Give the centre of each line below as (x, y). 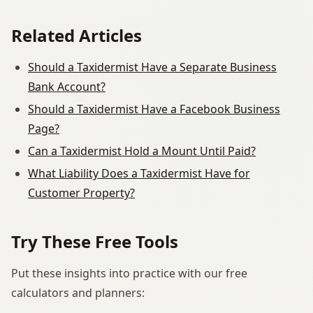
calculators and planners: (78, 292)
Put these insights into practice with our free (129, 273)
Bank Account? (67, 86)
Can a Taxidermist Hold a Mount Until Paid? (142, 151)
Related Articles (77, 35)
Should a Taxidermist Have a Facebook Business (154, 109)
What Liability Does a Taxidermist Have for (139, 173)
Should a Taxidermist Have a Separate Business (152, 67)
